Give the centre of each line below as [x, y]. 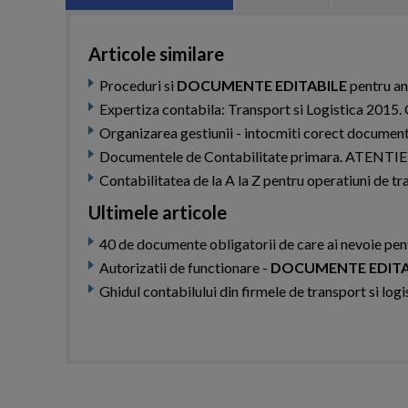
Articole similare [156, 54]
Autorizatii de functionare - [185, 267]
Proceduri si [138, 85]
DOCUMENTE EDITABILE [262, 85]
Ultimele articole [158, 212]
